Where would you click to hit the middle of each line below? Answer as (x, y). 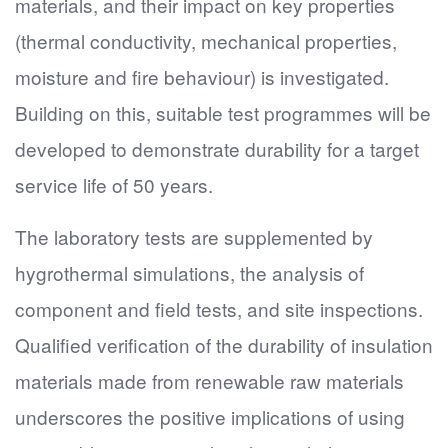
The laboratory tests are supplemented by (194, 236)
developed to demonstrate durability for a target (217, 148)
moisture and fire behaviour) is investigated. (202, 76)
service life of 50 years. (116, 184)
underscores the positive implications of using (210, 416)
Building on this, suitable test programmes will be (223, 112)
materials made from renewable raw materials (209, 380)
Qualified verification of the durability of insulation (224, 344)
